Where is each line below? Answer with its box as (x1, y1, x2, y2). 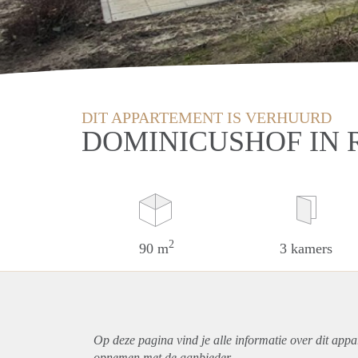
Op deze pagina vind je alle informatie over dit (93, 332, 332, 347)
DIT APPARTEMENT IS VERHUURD (82, 108, 332, 126)
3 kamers (280, 240, 333, 257)
